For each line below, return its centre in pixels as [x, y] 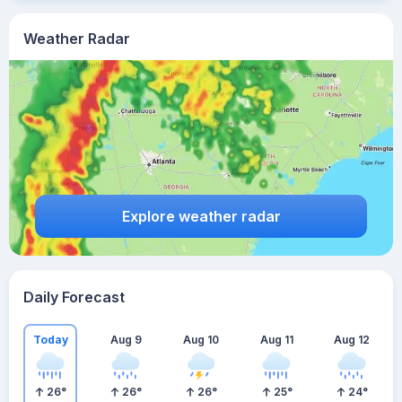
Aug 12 [352, 339]
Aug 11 [276, 339]
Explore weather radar [201, 216]
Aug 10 [201, 339]
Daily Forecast [74, 297]
